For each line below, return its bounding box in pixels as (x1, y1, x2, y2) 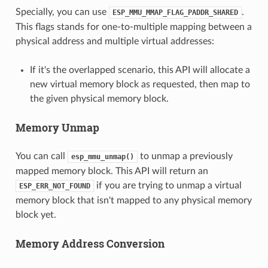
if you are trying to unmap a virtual (93, 180, 242, 190)
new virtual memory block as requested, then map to (29, 79, 250, 89)
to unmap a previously (137, 151, 233, 161)
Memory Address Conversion (15, 236, 165, 251)
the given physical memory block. (29, 93, 169, 103)
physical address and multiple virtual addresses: (15, 36, 214, 46)
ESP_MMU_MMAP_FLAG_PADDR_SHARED (112, 8, 238, 17)
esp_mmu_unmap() (71, 152, 134, 161)
